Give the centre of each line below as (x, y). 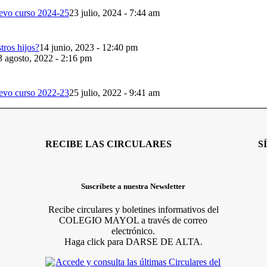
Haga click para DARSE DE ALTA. (133, 241)
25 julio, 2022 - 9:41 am (114, 92)
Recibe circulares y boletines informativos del (133, 209)
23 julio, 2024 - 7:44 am (114, 13)
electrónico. (133, 231)
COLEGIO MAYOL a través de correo (133, 220)
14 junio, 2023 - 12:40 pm (89, 47)
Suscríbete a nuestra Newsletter (133, 186)
